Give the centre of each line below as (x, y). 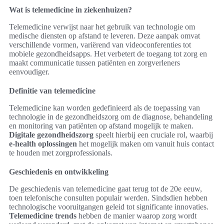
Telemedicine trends (43, 215)
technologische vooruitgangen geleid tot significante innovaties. (109, 206)
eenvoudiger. (29, 71)
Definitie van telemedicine (52, 90)
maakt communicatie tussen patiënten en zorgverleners (94, 62)
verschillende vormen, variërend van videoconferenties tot (100, 44)
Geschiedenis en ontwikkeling (59, 171)
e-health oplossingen (43, 143)
